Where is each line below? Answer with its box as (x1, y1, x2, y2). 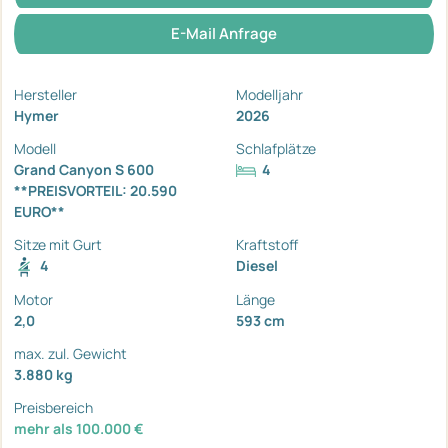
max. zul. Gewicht (14, 343, 127, 363)
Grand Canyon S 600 (14, 159, 154, 179)
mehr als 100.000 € (14, 418, 144, 438)
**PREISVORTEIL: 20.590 (14, 180, 177, 200)
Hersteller (14, 84, 77, 104)
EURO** (14, 201, 65, 221)
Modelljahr (236, 84, 303, 104)
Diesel (236, 255, 278, 275)
